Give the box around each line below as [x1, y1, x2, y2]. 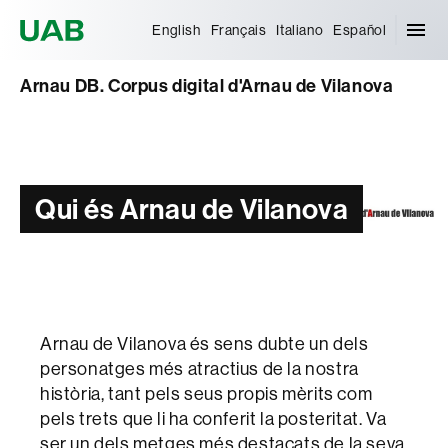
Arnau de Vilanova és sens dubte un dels [40, 334, 369, 354]
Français [210, 21, 267, 38]
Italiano [276, 21, 324, 38]
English [152, 21, 201, 38]
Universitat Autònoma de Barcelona [90, 5, 380, 25]
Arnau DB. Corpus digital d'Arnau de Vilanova [20, 75, 394, 97]
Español [333, 21, 387, 38]
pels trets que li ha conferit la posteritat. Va [40, 409, 387, 429]
